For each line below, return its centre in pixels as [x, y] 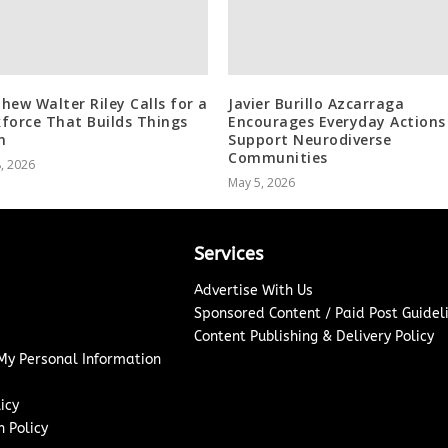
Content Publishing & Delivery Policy [313, 336]
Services [228, 253]
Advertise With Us [253, 290]
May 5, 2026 [261, 182]
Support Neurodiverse [309, 139]
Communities [278, 157]
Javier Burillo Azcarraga [316, 103]
